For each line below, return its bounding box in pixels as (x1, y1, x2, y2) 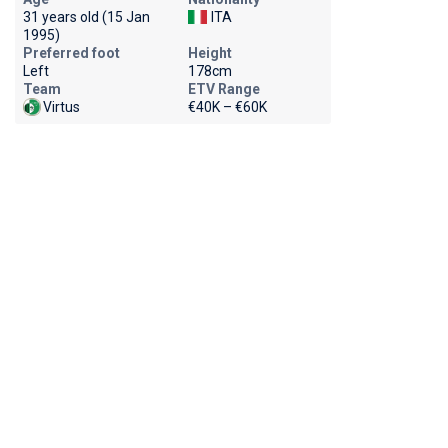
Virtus (42, 99, 80, 115)
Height (187, 45, 232, 61)
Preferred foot (22, 45, 120, 61)
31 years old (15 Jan (22, 9, 150, 25)
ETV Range (187, 81, 260, 97)
